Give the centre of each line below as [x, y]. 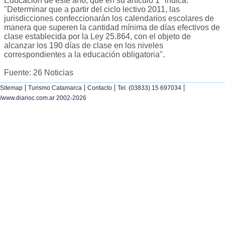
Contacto [100, 88]
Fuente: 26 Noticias [39, 73]
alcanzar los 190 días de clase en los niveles [84, 46]
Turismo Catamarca [55, 88]
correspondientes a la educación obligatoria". [84, 55]
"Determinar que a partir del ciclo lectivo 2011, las [92, 10]
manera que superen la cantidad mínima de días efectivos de [112, 28]
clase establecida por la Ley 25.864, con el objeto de [97, 37]
